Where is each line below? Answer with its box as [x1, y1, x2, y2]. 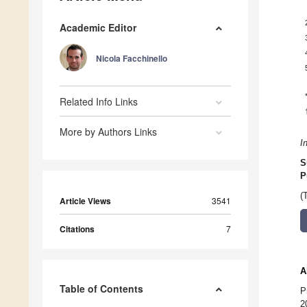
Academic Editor [60, 21, 136, 35]
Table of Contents [60, 282, 143, 296]
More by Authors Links [60, 125, 157, 139]
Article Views [60, 195, 111, 208]
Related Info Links [60, 95, 138, 109]
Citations [60, 223, 95, 236]
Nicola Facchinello [96, 52, 167, 65]
